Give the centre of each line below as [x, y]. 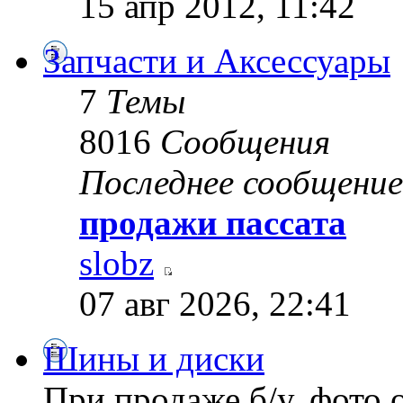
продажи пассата [213, 222]
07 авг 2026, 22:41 [215, 303]
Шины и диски [154, 358]
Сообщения [245, 141]
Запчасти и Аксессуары [217, 60]
